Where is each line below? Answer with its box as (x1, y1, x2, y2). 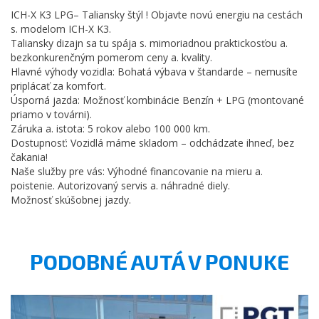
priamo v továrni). (11, 107, 92, 121)
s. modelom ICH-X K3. (11, 21, 111, 36)
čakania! (11, 150, 48, 164)
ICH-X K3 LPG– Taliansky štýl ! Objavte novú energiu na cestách (11, 7, 303, 21)
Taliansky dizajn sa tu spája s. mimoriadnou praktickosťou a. (11, 36, 288, 50)
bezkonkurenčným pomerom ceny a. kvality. (11, 50, 212, 64)
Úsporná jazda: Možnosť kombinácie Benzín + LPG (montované (11, 93, 304, 107)
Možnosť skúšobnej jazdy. (11, 192, 131, 206)
